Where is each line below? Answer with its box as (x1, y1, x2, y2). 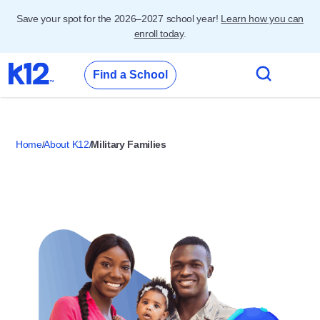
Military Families (91, 139, 166, 150)
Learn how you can (221, 13, 304, 24)
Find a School (93, 69, 168, 81)
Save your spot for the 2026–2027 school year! (16, 13, 221, 24)
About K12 (44, 139, 89, 150)
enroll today (134, 28, 184, 39)
